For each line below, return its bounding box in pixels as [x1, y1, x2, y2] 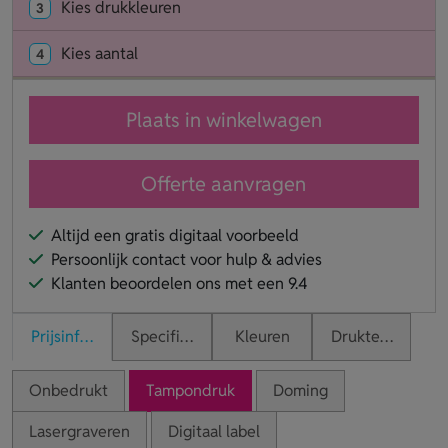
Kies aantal [61, 42, 138, 64]
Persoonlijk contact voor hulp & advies [51, 248, 322, 270]
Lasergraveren [29, 420, 130, 442]
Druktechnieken [330, 325, 444, 347]
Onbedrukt [29, 379, 108, 401]
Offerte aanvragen [141, 170, 307, 197]
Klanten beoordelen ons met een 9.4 [51, 272, 308, 294]
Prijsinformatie [31, 325, 134, 347]
